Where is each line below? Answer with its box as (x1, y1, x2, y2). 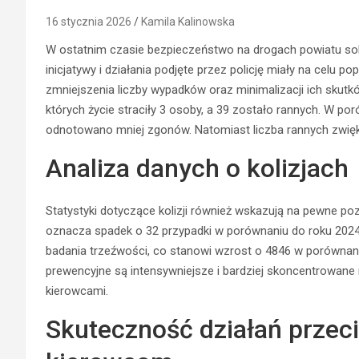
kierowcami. (46, 283, 108, 298)
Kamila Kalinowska (141, 14, 235, 28)
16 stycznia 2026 (46, 14, 131, 28)
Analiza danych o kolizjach (46, 152, 349, 184)
